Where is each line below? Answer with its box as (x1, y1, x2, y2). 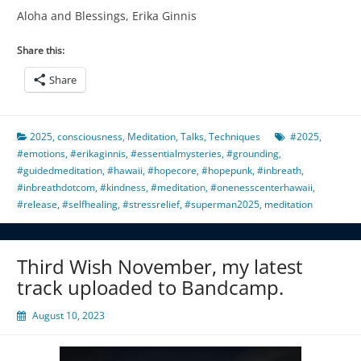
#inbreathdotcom (17, 180, 95, 194)
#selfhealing (62, 197, 118, 211)
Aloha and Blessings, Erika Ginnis (17, 7, 197, 23)
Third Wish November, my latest (17, 252, 303, 280)
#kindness (100, 180, 146, 194)
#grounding (226, 146, 279, 160)
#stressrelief (122, 197, 180, 211)
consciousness (57, 129, 122, 143)
